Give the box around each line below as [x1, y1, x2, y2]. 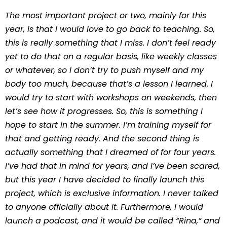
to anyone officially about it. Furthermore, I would [5, 201, 203, 213]
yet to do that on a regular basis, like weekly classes [5, 51, 217, 62]
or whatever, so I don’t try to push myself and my [5, 64, 204, 76]
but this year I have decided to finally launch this [5, 174, 204, 185]
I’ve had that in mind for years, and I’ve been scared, [5, 160, 220, 172]
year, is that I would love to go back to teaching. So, [5, 23, 215, 35]
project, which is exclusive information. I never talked [5, 187, 218, 199]
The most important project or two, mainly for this [5, 10, 206, 21]
